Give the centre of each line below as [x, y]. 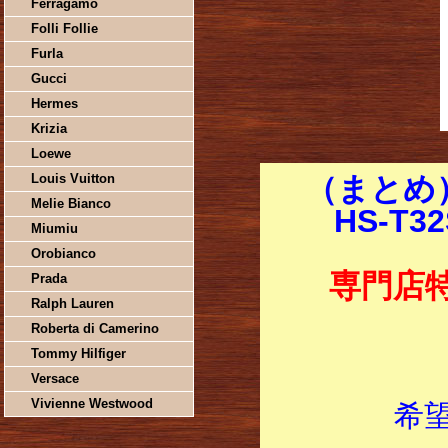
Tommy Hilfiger [78, 353]
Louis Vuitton [72, 178]
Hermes [54, 103]
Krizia [48, 128]
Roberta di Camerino [94, 328]
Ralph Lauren [72, 303]
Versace [54, 378]
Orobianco [63, 253]
